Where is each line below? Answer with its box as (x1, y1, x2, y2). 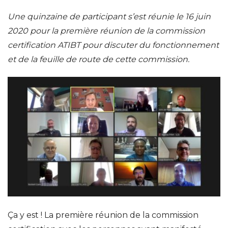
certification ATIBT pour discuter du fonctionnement (8, 40, 219, 50)
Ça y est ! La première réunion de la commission (8, 210, 198, 220)
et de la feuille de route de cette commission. (8, 54, 189, 64)
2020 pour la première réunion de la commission (8, 26, 205, 36)
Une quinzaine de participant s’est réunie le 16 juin (8, 12, 211, 21)
